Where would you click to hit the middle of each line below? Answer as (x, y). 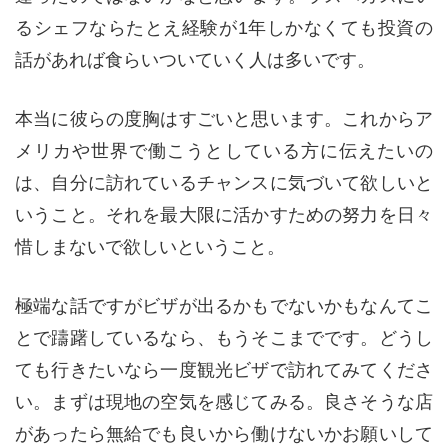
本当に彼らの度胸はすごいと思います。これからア (224, 118)
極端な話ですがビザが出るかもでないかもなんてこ (224, 305)
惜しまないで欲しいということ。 (150, 246)
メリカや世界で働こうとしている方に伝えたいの (224, 150)
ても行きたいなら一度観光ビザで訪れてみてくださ (224, 369)
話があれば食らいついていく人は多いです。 (195, 59)
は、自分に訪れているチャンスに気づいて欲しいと (224, 182)
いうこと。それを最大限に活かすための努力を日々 (224, 214)
